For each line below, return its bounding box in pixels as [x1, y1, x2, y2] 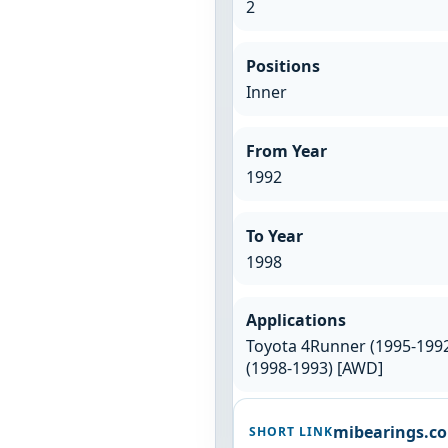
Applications [245, 309, 346, 332]
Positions [245, 55, 320, 78]
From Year [245, 139, 327, 162]
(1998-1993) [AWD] [245, 357, 383, 380]
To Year [245, 224, 303, 247]
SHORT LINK [249, 423, 333, 441]
